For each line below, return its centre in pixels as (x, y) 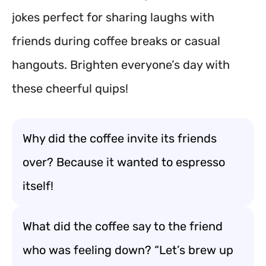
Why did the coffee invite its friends (120, 138)
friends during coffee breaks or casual (116, 41)
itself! (38, 186)
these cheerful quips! (70, 88)
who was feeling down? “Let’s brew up (128, 250)
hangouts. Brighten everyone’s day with (121, 65)
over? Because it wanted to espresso (124, 162)
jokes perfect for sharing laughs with (113, 17)
